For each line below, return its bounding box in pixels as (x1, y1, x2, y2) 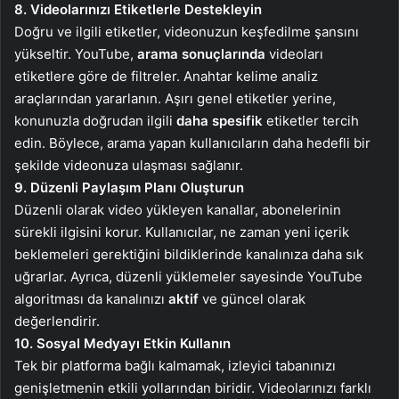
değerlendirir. (14, 313, 100, 330)
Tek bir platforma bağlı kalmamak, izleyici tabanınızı (14, 357, 336, 374)
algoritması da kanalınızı (14, 290, 168, 307)
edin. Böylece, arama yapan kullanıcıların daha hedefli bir (14, 134, 370, 151)
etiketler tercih (263, 112, 359, 129)
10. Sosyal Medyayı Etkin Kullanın (14, 335, 231, 352)
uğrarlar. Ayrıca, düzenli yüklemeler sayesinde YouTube (14, 268, 362, 285)
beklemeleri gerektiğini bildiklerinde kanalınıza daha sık (14, 246, 363, 263)
